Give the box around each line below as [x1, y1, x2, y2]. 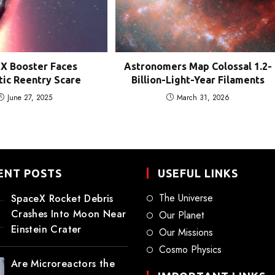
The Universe [159, 190, 213, 205]
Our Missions [159, 225, 213, 239]
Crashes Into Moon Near [10, 206, 126, 221]
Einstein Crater [10, 222, 82, 236]
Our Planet [159, 207, 204, 222]
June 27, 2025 [7, 91, 53, 103]
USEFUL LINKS [158, 166, 238, 179]
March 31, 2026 [176, 91, 230, 103]
